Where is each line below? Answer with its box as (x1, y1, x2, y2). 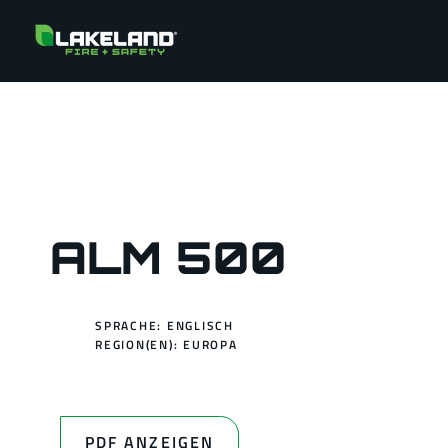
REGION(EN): (95, 335, 184, 354)
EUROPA (183, 335, 238, 354)
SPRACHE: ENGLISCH (95, 316, 234, 335)
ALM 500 (50, 230, 287, 285)
